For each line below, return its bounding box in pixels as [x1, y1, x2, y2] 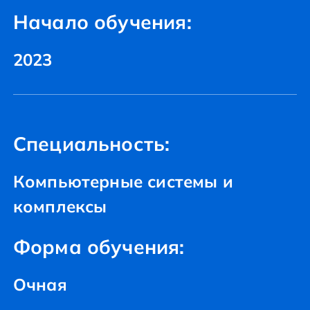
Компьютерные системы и [12, 171, 233, 192]
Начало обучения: [12, 10, 192, 34]
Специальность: [12, 131, 170, 156]
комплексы [12, 196, 107, 217]
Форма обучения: [12, 235, 185, 259]
